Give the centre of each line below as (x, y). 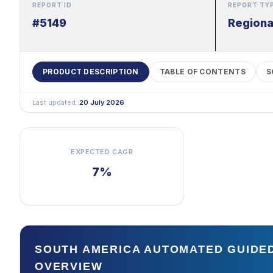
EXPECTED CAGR (102, 152)
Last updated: (56, 102)
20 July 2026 (102, 102)
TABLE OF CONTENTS (202, 72)
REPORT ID (52, 5)
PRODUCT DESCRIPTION (91, 72)
